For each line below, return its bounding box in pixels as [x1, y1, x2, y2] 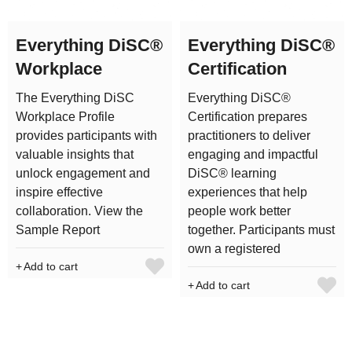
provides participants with [16, 129, 157, 143]
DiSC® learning [188, 167, 277, 181]
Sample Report [16, 223, 100, 237]
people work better [188, 204, 291, 218]
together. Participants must [188, 223, 335, 237]
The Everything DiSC [16, 91, 134, 105]
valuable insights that [16, 148, 134, 162]
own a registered [188, 242, 280, 256]
